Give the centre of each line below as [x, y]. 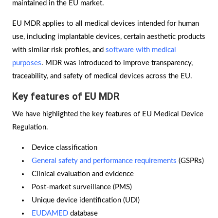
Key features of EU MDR [66, 97]
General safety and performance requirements [104, 161]
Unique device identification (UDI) [86, 200]
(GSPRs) [190, 161]
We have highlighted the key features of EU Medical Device [108, 114]
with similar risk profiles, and [59, 50]
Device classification [64, 148]
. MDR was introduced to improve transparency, [117, 63]
